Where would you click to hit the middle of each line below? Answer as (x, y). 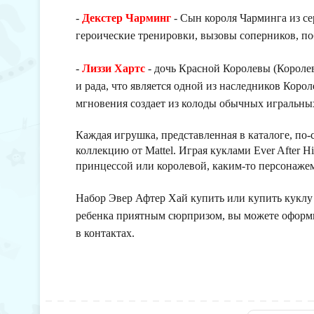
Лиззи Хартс (114, 68)
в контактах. (105, 233)
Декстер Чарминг (127, 18)
